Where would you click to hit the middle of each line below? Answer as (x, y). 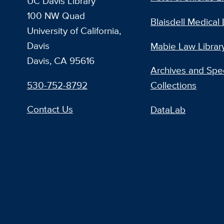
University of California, (74, 30)
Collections (174, 85)
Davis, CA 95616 (60, 60)
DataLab (168, 109)
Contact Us (50, 109)
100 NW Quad (56, 15)
